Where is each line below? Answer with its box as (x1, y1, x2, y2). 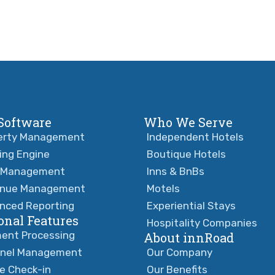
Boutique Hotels (147, 147, 226, 160)
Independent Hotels (147, 130, 244, 143)
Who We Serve (144, 114, 233, 130)
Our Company (147, 246, 212, 258)
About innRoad (144, 229, 234, 246)
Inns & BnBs (147, 165, 204, 177)
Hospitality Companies (147, 216, 257, 229)
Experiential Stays (147, 199, 236, 212)
